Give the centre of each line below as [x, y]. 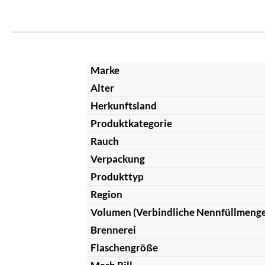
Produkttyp [117, 176]
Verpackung [117, 159]
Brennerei [113, 230]
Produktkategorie [131, 123]
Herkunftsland [123, 105]
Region [106, 194]
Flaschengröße [124, 247]
